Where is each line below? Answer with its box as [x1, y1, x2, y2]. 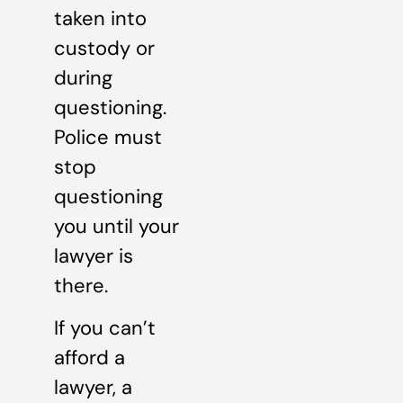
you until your [54, 212, 179, 239]
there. [54, 272, 108, 299]
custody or [54, 34, 155, 61]
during [54, 64, 112, 91]
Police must [54, 123, 162, 150]
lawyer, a [54, 374, 132, 401]
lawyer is [54, 242, 133, 269]
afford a [54, 345, 125, 372]
